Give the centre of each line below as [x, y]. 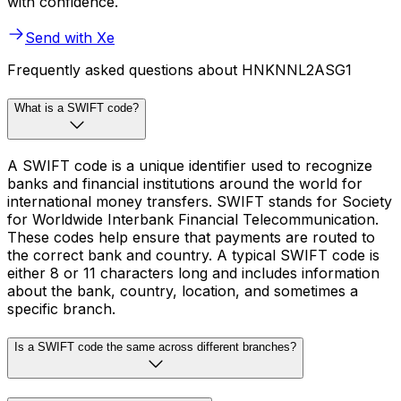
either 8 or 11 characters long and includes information [193, 273]
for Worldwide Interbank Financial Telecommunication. [193, 219]
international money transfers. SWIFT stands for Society [200, 201]
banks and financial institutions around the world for [185, 183]
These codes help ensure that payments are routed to [191, 237]
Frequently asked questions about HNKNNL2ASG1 [179, 70]
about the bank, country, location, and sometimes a [183, 290]
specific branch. [61, 308]
